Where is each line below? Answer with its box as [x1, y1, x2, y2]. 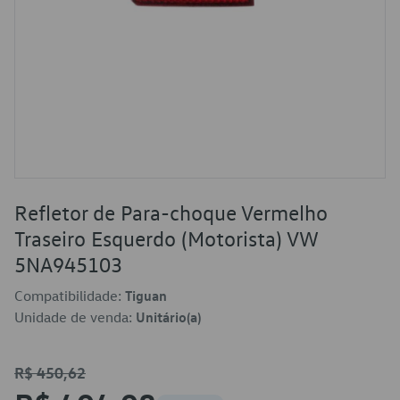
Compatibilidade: [14, 287, 125, 304]
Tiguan [125, 287, 167, 304]
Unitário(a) [136, 308, 201, 326]
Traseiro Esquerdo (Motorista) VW [14, 225, 318, 252]
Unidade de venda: [14, 308, 136, 326]
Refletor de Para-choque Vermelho [14, 199, 328, 226]
